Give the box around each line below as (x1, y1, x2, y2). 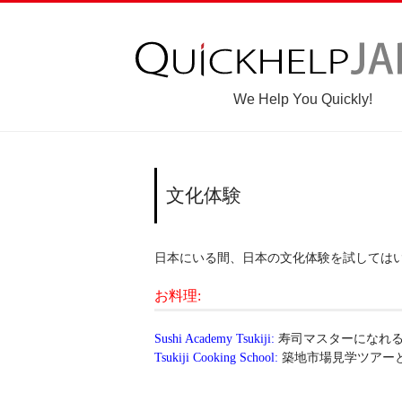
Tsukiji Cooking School (154, 350, 275, 364)
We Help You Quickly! (232, 92, 372, 107)
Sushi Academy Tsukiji (154, 331, 271, 345)
